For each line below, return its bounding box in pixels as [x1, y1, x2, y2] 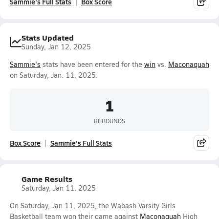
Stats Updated [22, 32, 74, 43]
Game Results [22, 173, 72, 184]
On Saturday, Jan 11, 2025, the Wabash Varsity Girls [10, 201, 175, 210]
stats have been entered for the [41, 60, 144, 69]
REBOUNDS [94, 116, 125, 125]
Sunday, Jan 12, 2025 [22, 42, 91, 51]
